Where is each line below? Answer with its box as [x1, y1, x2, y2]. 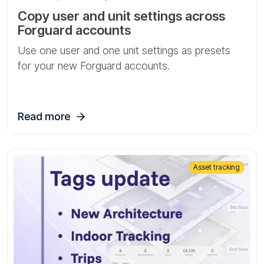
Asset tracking [193, 163, 240, 171]
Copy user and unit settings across [18, 8, 225, 24]
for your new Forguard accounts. [18, 60, 170, 72]
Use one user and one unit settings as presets [18, 44, 230, 57]
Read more [18, 110, 70, 123]
